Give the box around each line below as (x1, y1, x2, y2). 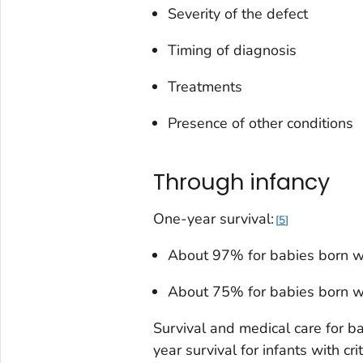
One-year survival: (152, 208, 274, 228)
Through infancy (152, 167, 330, 198)
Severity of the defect (167, 3, 308, 23)
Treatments (167, 76, 242, 96)
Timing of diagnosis (167, 40, 297, 60)
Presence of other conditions (167, 113, 353, 133)
